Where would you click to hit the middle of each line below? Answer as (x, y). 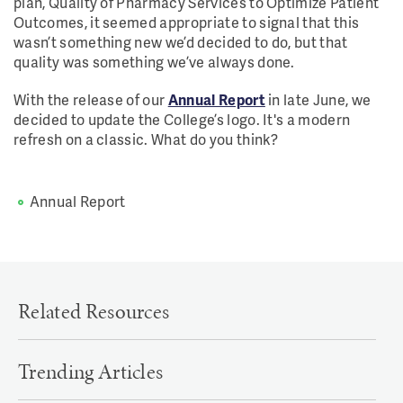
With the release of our (91, 99)
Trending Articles (91, 372)
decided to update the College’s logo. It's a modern (182, 119)
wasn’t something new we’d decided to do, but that (181, 42)
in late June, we (318, 99)
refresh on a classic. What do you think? (146, 139)
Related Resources (94, 311)
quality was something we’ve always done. (154, 62)
